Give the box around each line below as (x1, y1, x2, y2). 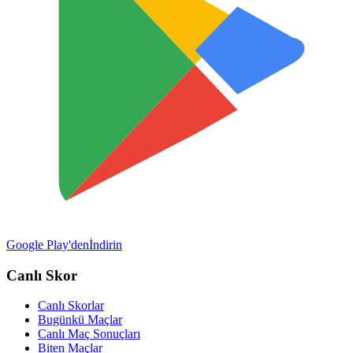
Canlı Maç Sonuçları (38, 327, 140, 341)
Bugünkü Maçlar (38, 313, 122, 327)
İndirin (89, 238, 122, 251)
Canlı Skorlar (38, 299, 104, 313)
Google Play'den (6, 238, 89, 251)
